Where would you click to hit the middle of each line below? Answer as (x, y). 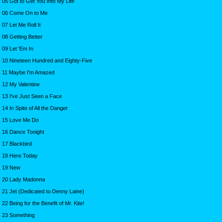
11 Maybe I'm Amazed (28, 72)
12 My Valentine (21, 84)
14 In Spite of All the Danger (35, 108)
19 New (11, 167)
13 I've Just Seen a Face (32, 96)
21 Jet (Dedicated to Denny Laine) (43, 191)
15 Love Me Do (20, 120)
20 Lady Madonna (24, 179)
